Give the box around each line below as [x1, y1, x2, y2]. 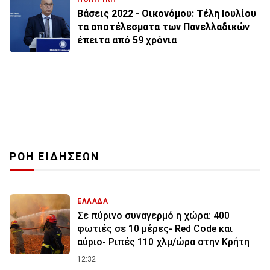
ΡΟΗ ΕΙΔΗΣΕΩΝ [10, 150, 100, 163]
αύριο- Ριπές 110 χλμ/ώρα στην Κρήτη [77, 236, 250, 248]
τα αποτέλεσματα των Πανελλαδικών [77, 20, 250, 33]
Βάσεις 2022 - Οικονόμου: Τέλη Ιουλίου [77, 7, 256, 19]
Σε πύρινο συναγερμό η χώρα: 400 [77, 209, 230, 221]
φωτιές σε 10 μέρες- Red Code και [77, 222, 233, 234]
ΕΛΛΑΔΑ [77, 196, 108, 206]
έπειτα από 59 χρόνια [77, 34, 177, 46]
